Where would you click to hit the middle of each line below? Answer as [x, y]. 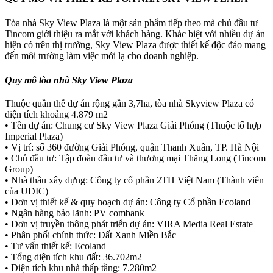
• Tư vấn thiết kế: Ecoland [55, 246]
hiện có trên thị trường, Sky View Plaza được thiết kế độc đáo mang [135, 45]
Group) [19, 169]
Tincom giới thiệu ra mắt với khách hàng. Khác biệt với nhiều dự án [135, 34]
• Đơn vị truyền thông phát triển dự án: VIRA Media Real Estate [129, 224]
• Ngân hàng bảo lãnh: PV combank [75, 213]
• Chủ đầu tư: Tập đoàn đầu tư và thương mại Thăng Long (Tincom [135, 158]
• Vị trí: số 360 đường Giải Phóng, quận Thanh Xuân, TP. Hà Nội [132, 147]
